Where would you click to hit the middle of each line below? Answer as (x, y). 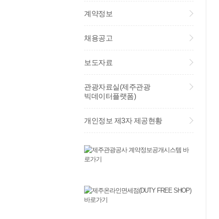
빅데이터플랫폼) (110, 96)
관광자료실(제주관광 (117, 87)
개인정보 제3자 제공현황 (123, 120)
